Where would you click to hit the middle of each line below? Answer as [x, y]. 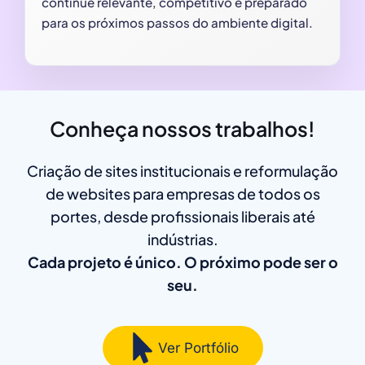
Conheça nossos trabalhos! [182, 128]
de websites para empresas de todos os [182, 193]
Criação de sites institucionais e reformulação [182, 170]
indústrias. [182, 239]
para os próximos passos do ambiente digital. [177, 22]
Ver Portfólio [198, 347]
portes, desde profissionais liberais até [182, 216]
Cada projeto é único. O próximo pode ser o [182, 262]
